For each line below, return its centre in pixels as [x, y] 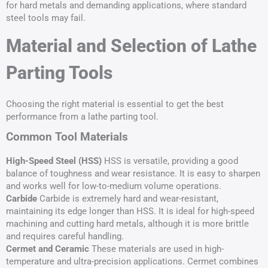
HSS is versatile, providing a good [170, 161]
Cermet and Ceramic [48, 249]
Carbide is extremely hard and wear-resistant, [128, 199]
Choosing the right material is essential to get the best [115, 104]
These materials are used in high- [156, 249]
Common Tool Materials [67, 137]
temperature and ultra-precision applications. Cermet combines [132, 261]
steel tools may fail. [46, 18]
